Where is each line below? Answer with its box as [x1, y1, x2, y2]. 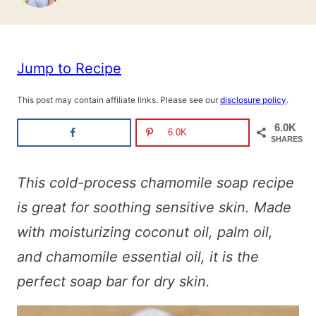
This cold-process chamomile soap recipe [17, 174, 294, 191]
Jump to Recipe [17, 59, 121, 77]
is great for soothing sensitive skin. [17, 199, 250, 216]
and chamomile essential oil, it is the [17, 248, 259, 265]
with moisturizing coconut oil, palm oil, [17, 224, 273, 241]
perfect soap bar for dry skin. [17, 273, 210, 290]
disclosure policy [220, 95, 286, 105]
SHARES [271, 135, 303, 143]
